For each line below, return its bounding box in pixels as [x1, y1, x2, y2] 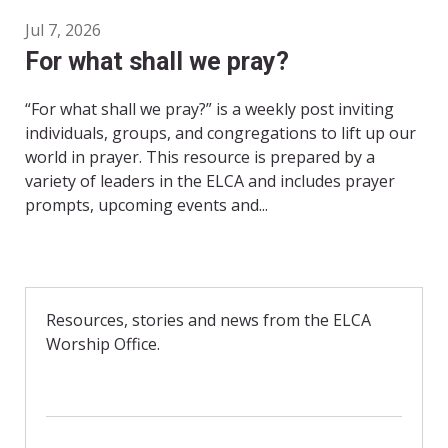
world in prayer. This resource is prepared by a [25, 146, 375, 169]
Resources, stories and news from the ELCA [46, 309, 371, 332]
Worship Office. [46, 333, 160, 356]
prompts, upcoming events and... [25, 194, 268, 217]
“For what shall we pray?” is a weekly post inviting [25, 98, 394, 121]
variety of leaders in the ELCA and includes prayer [25, 170, 395, 193]
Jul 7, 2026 [25, 19, 101, 42]
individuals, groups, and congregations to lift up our [25, 122, 416, 145]
